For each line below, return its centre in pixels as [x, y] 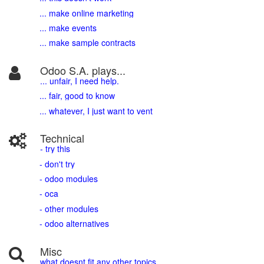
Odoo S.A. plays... [83, 70]
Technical [62, 138]
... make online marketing [85, 13]
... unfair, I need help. [80, 80]
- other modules [68, 208]
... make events [67, 27]
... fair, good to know [77, 96]
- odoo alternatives [73, 224]
